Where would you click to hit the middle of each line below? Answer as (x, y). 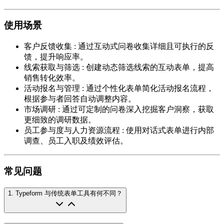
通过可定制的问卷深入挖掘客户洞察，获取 (138, 109)
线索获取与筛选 (52, 67)
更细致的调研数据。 (60, 120)
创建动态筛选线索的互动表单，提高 (150, 67)
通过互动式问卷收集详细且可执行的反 (146, 46)
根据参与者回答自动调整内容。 (80, 99)
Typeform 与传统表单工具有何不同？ (69, 193)
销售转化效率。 (52, 78)
